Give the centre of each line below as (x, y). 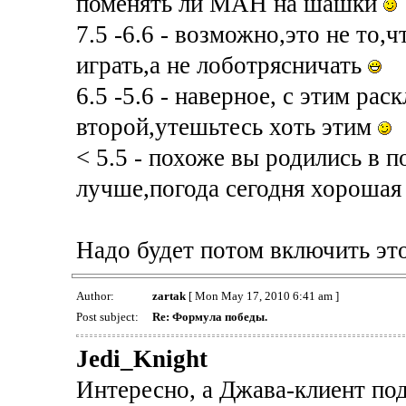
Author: (96, 295)
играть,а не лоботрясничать (222, 65)
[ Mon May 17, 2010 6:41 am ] (262, 295)
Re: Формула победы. (209, 316)
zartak (169, 295)
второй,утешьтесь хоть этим (227, 126)
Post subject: (108, 316)
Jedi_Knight (141, 358)
